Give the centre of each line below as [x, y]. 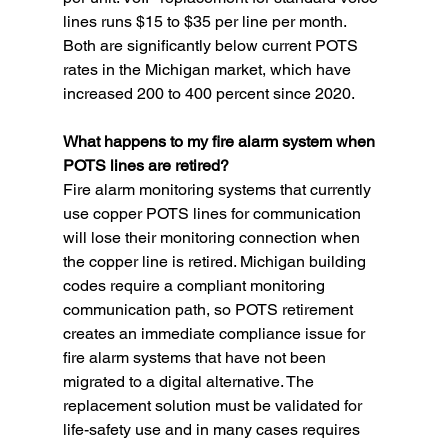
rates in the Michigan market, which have [208, 70]
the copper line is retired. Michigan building [216, 262]
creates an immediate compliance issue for [215, 334]
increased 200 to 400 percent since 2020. [208, 94]
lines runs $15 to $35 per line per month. [206, 22]
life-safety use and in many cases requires [213, 430]
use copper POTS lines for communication [213, 214]
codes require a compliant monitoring [195, 286]
